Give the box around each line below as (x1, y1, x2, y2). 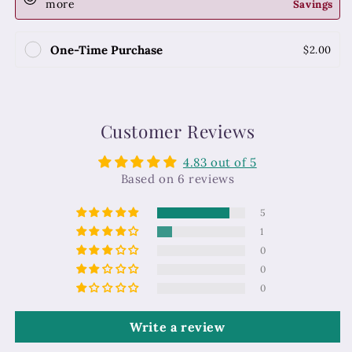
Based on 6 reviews (120, 171, 235, 187)
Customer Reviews (100, 119, 255, 144)
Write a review (130, 319, 225, 335)
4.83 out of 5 (182, 155, 257, 170)
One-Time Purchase (50, 42, 163, 57)
